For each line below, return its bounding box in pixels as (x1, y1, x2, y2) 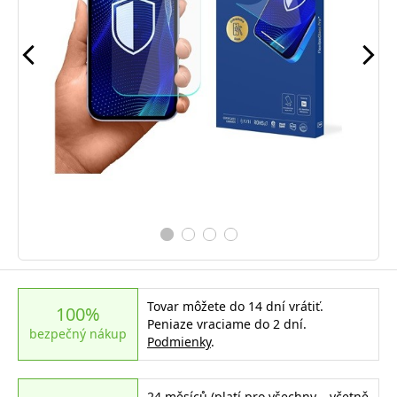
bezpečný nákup (28, 324, 127, 342)
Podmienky (146, 332, 211, 350)
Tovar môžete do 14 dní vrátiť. (146, 297, 323, 315)
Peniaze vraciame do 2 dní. (146, 315, 307, 332)
